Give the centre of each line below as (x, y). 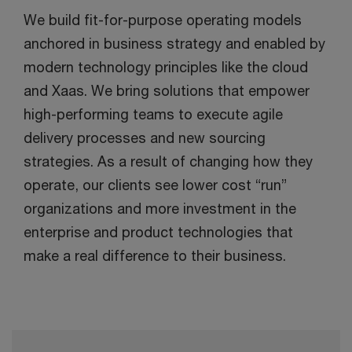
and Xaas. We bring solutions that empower (167, 91)
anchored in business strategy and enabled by (174, 44)
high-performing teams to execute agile (153, 114)
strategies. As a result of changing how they (168, 161)
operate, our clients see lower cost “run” (155, 185)
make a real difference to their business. (155, 256)
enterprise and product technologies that (158, 232)
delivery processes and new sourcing (145, 138)
